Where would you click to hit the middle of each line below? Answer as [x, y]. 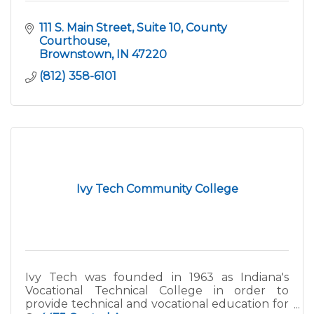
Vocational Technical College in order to [157, 291]
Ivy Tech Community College [157, 189]
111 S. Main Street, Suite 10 [110, 28]
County [206, 28]
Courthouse [73, 41]
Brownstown [75, 55]
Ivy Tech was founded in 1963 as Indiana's [157, 278]
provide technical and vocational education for [157, 304]
